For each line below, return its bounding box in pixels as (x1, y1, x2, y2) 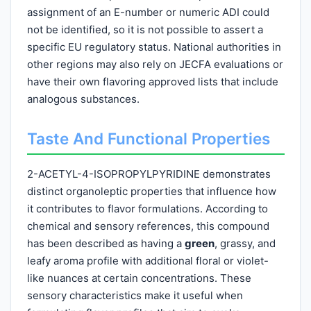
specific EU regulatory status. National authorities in (26, 40, 281, 53)
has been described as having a (26, 237, 185, 250)
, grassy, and (214, 237, 276, 250)
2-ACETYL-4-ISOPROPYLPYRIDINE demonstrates (26, 167, 271, 180)
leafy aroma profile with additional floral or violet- (26, 254, 269, 267)
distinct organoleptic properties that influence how (26, 185, 276, 198)
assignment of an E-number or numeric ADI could (26, 5, 269, 19)
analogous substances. (26, 92, 140, 106)
